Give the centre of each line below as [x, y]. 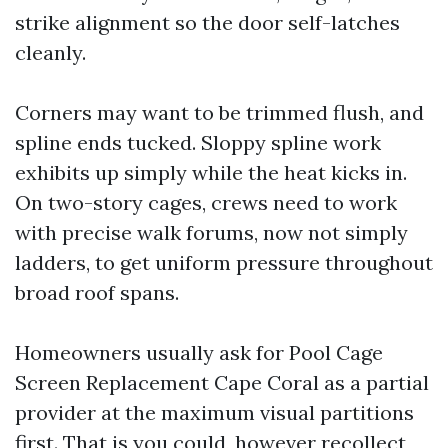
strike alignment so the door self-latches [207, 22]
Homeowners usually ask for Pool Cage [199, 352]
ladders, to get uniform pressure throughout [224, 262]
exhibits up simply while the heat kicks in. [211, 172]
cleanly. [50, 52]
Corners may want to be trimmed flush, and [219, 112]
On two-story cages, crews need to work [206, 202]
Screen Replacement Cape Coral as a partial [222, 382]
